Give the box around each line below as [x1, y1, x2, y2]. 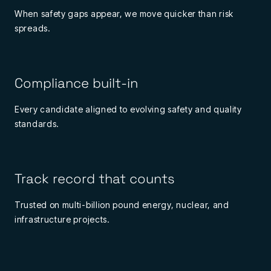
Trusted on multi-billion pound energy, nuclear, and [15, 200, 229, 211]
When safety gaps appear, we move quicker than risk [15, 8, 234, 19]
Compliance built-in [15, 73, 138, 92]
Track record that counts [15, 169, 175, 188]
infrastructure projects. [15, 214, 110, 225]
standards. [15, 119, 59, 129]
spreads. [15, 23, 51, 34]
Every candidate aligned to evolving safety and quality [15, 104, 242, 115]
